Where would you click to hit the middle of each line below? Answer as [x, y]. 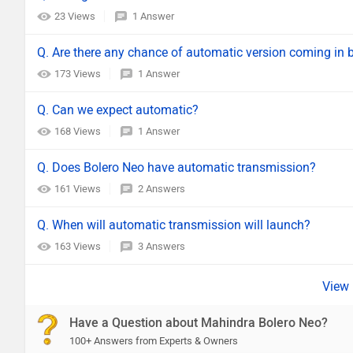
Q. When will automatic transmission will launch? [174, 225]
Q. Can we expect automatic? [118, 110]
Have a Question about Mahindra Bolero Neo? [199, 323]
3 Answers [162, 246]
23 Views [76, 16]
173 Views [79, 74]
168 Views [79, 131]
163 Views [79, 246]
